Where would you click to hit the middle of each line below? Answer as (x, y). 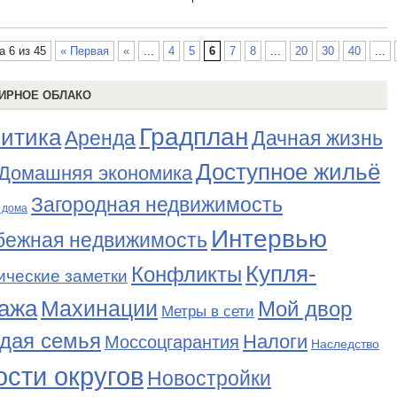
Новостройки (209, 378)
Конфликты (187, 275)
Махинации (99, 309)
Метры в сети (208, 311)
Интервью (269, 238)
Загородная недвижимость (157, 205)
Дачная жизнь (317, 138)
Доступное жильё (288, 172)
